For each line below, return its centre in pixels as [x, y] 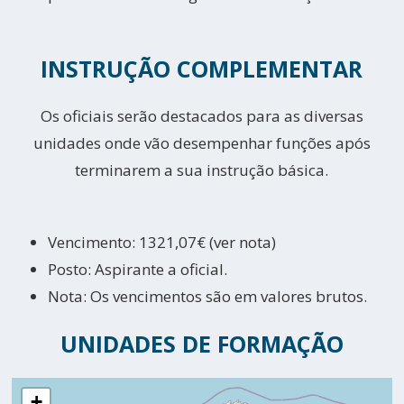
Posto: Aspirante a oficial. [138, 269]
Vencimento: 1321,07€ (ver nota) [162, 242]
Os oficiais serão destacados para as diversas [202, 116]
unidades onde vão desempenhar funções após [202, 143]
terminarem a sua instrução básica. [202, 170]
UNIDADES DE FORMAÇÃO [202, 344]
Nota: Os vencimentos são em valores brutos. [208, 296]
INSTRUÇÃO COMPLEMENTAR [202, 69]
